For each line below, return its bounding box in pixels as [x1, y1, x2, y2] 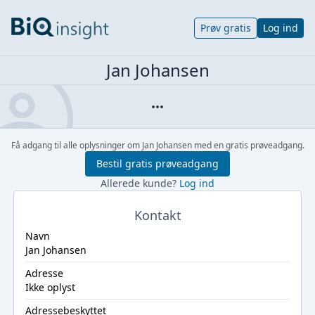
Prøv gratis [200, 20, 251, 34]
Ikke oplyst [25, 281, 75, 294]
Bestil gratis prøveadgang [96, 157, 219, 170]
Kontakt [134, 207, 181, 224]
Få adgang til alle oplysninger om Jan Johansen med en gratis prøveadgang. [11, 139, 304, 151]
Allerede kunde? [101, 176, 179, 190]
